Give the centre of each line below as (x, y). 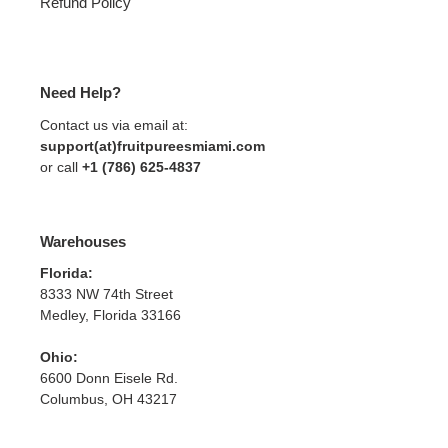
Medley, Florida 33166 (110, 315)
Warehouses (83, 241)
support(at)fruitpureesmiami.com (152, 145)
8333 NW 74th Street (106, 294)
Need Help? (80, 93)
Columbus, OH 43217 (108, 399)
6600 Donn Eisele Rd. (109, 378)
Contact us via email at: (114, 124)
